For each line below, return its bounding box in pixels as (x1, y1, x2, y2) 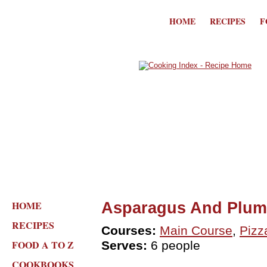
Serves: (101, 238, 147, 253)
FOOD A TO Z (12, 238, 74, 252)
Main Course (160, 223, 232, 238)
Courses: (101, 223, 156, 238)
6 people (147, 238, 200, 253)
